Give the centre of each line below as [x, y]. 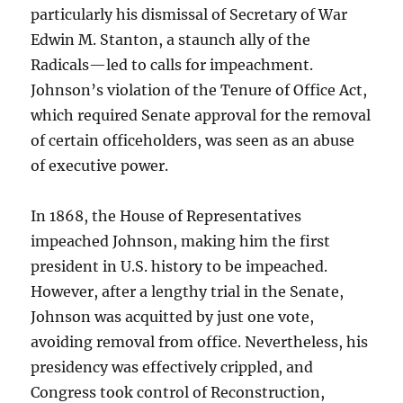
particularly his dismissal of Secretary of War [189, 15]
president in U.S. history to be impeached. [179, 267]
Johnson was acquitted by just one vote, [173, 317]
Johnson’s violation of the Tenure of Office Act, [199, 90]
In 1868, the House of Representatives [166, 216]
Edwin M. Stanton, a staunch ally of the [171, 40]
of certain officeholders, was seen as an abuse [193, 141]
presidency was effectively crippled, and [172, 367]
